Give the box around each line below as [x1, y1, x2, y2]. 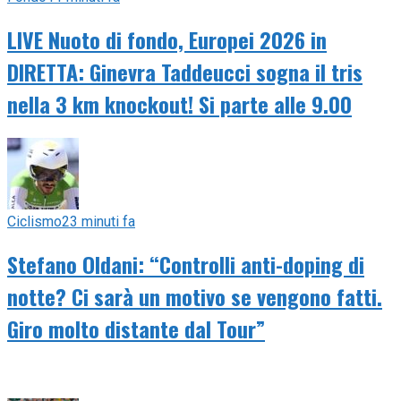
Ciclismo [7, 213, 62, 231]
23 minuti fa [62, 213, 135, 231]
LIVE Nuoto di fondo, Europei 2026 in [7, 23, 327, 56]
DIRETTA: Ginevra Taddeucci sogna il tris [7, 55, 363, 89]
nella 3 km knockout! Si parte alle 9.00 [7, 88, 352, 121]
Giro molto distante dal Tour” [7, 312, 265, 346]
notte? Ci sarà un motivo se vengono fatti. [7, 280, 382, 313]
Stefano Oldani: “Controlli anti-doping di [7, 248, 364, 281]
